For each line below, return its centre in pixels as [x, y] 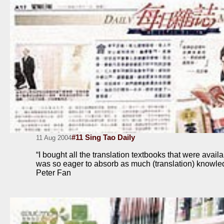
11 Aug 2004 [54, 137]
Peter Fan [53, 172]
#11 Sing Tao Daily [103, 137]
